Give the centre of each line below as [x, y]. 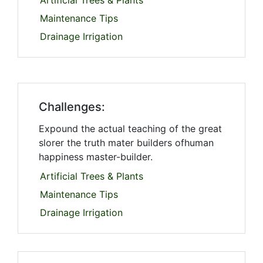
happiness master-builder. [96, 157]
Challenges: [72, 107]
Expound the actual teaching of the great [130, 129]
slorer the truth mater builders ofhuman [126, 143]
